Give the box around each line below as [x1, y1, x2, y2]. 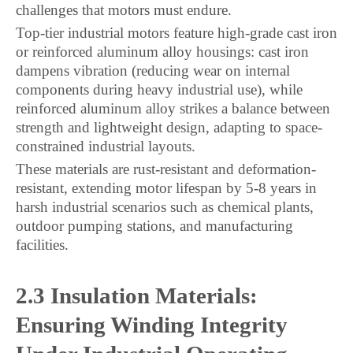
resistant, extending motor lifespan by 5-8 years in [16, 180, 317, 196]
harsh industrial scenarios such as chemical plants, [16, 199, 314, 215]
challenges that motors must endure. [16, 2, 232, 18]
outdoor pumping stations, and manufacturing [16, 217, 293, 234]
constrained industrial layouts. [16, 138, 195, 154]
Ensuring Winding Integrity [16, 312, 288, 337]
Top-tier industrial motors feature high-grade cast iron [16, 24, 337, 41]
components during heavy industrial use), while [16, 81, 303, 98]
